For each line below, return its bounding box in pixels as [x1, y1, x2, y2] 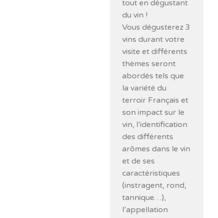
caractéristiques [122, 168, 181, 178]
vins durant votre [122, 35, 185, 44]
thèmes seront [122, 59, 176, 69]
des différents [122, 132, 174, 142]
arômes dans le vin [122, 144, 191, 154]
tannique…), [122, 193, 166, 202]
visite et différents [122, 47, 188, 56]
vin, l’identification [122, 120, 188, 129]
